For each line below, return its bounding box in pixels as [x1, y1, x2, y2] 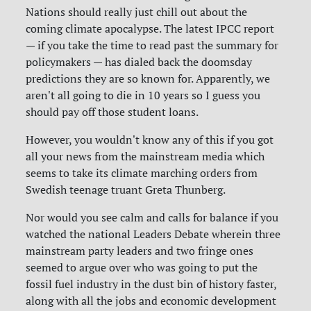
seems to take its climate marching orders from [26, 166, 258, 180]
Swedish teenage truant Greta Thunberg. [26, 183, 226, 197]
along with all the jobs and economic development [26, 294, 277, 308]
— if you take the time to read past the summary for [26, 38, 279, 53]
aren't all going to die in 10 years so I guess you [26, 88, 261, 103]
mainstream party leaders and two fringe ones [26, 244, 254, 258]
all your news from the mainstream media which [26, 149, 265, 164]
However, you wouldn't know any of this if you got [26, 133, 274, 147]
